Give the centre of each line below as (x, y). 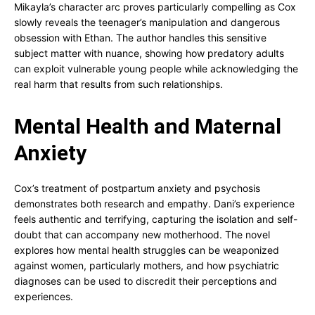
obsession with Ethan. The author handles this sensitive (140, 38)
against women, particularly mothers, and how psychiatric (147, 265)
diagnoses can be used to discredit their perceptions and (146, 281)
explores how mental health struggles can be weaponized (147, 250)
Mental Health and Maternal (148, 126)
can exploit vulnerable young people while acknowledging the (156, 69)
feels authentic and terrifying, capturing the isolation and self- (156, 219)
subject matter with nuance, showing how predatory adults (149, 53)
